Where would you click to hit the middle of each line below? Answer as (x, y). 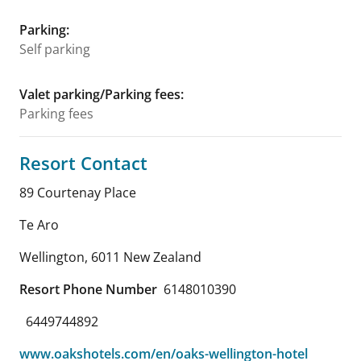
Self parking (55, 49)
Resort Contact (83, 163)
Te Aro (39, 225)
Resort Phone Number (88, 289)
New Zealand (162, 257)
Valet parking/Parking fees (100, 94)
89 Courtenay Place (78, 193)
